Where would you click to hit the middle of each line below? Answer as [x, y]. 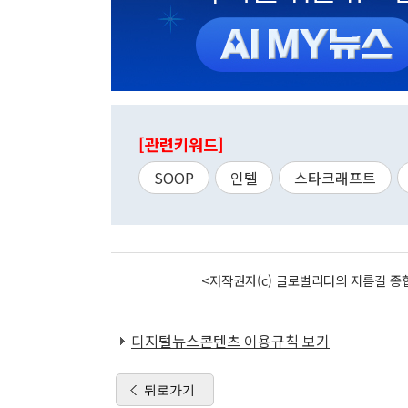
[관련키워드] [181, 144]
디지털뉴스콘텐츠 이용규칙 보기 [230, 341]
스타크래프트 [335, 178]
